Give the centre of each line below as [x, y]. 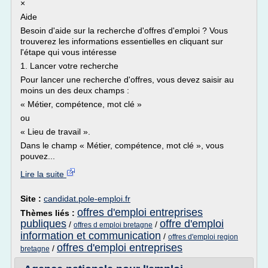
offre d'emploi [192, 224]
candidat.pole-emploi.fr [87, 199]
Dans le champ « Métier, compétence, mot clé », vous [122, 145]
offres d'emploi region [203, 237]
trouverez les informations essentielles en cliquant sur [122, 41]
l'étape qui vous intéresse [68, 52]
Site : [32, 199]
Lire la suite [43, 174]
